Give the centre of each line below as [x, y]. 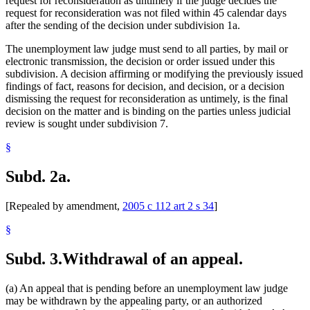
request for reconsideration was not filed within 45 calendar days [146, 12]
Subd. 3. [34, 258]
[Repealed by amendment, [64, 206]
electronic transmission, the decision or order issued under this [140, 61]
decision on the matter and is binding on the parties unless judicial [148, 111]
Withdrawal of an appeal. [153, 258]
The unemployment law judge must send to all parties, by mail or [147, 48]
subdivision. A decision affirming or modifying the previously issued [154, 73]
